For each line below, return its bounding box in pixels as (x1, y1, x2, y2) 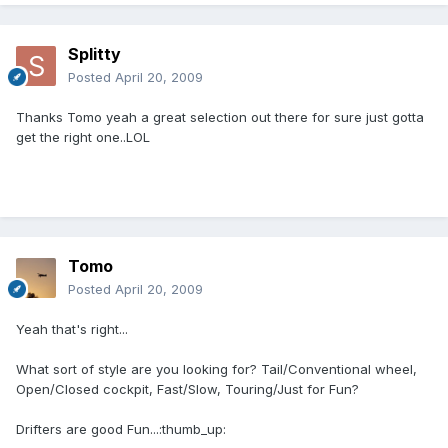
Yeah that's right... (16, 321, 128, 338)
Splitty (68, 44, 121, 65)
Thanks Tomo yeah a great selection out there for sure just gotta (16, 109, 424, 126)
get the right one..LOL (16, 129, 150, 146)
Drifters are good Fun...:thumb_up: (16, 421, 226, 438)
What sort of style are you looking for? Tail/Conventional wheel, (16, 361, 417, 378)
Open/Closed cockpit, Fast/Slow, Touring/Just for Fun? (16, 381, 359, 398)
